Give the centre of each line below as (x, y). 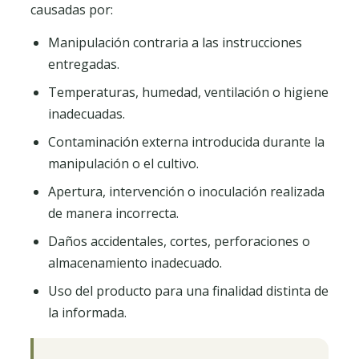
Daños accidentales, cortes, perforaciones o (179, 241)
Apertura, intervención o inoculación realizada (186, 192)
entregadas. (84, 64)
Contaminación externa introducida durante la (186, 142)
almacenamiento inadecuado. (135, 263)
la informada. (87, 313)
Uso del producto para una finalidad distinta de (188, 291)
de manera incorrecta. (113, 213)
